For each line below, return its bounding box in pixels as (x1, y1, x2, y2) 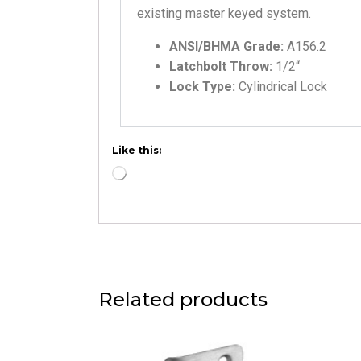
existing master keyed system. (137, 6, 311, 21)
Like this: (112, 144, 161, 156)
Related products (98, 288, 268, 311)
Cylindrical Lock (239, 79, 327, 94)
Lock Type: (169, 79, 239, 94)
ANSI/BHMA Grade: (169, 39, 287, 54)
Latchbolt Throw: (169, 59, 276, 74)
